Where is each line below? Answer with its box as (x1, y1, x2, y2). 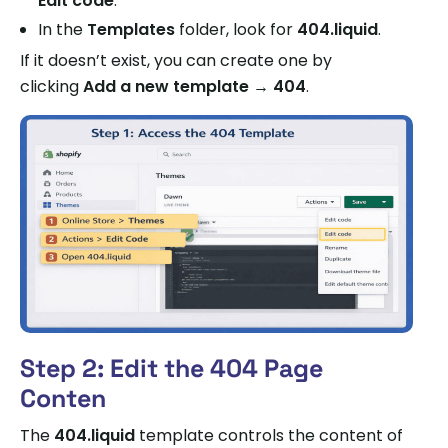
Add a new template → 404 (83, 74, 306, 98)
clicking (20, 74, 83, 98)
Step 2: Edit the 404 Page (20, 352, 323, 385)
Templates (87, 17, 175, 41)
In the (38, 17, 87, 41)
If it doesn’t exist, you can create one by (20, 48, 332, 72)
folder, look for (175, 17, 297, 41)
